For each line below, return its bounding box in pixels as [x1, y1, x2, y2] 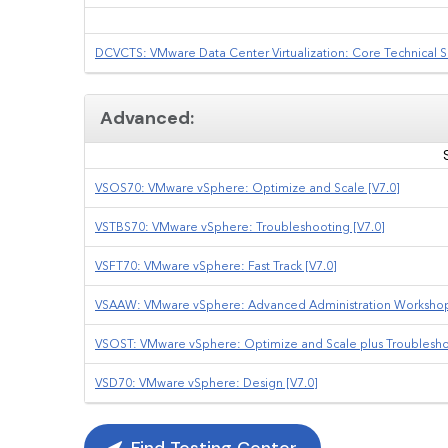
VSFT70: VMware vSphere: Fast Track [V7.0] [95, 258, 337, 273]
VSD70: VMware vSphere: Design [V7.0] [95, 375, 318, 390]
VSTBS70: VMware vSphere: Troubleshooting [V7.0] [95, 219, 385, 234]
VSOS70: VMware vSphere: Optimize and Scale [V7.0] [95, 180, 400, 195]
